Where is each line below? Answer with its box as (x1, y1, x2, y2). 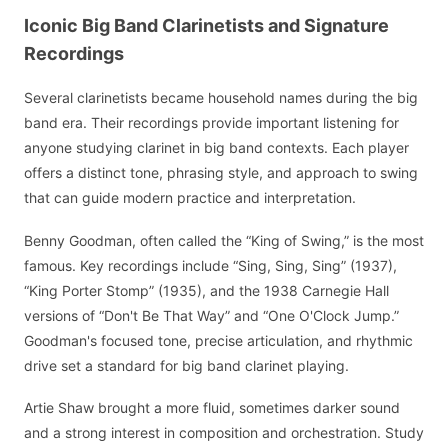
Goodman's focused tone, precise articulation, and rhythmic (24, 331, 413, 349)
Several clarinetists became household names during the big (24, 89, 418, 107)
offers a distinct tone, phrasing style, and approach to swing (24, 164, 418, 182)
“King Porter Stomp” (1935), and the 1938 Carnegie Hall (24, 281, 389, 299)
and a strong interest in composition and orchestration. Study (24, 424, 424, 442)
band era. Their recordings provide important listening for (24, 114, 399, 132)
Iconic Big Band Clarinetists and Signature (24, 14, 389, 36)
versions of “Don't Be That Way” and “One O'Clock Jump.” (24, 306, 399, 324)
